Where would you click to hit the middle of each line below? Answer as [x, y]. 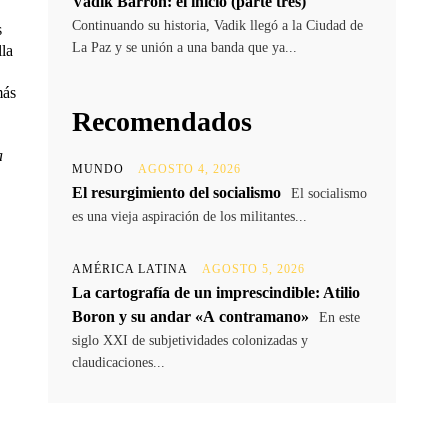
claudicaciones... [118, 363]
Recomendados [162, 122]
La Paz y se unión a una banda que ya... [184, 48]
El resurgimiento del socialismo [176, 193]
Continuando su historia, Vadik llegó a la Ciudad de [217, 26]
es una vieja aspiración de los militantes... [189, 217]
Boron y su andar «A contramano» [190, 317]
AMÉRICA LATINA [130, 269]
